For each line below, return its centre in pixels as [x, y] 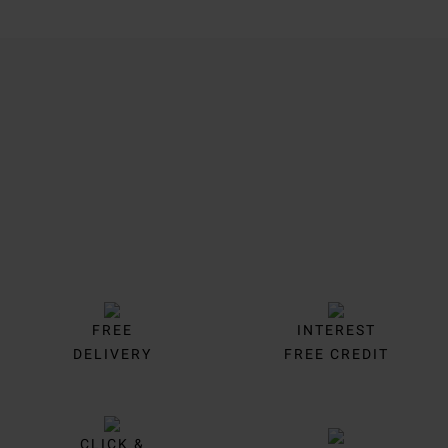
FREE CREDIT [336, 353]
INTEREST [336, 329]
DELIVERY [112, 353]
